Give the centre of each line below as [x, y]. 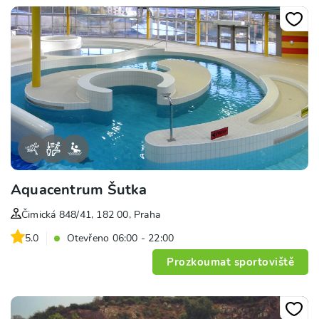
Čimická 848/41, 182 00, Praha [91, 215]
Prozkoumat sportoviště [230, 262]
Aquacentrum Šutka [79, 190]
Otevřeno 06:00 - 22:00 [120, 239]
